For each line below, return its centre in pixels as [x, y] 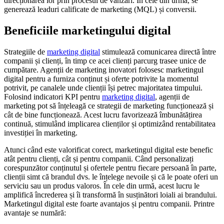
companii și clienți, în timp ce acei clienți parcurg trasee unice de [105, 60]
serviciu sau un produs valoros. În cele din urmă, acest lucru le [102, 185]
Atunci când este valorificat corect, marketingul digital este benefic [108, 149]
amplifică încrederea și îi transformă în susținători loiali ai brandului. [110, 194]
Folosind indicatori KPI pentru [53, 96]
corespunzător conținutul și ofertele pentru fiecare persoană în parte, [110, 167]
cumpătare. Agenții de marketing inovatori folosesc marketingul [104, 69]
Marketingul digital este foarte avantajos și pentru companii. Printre [109, 203]
